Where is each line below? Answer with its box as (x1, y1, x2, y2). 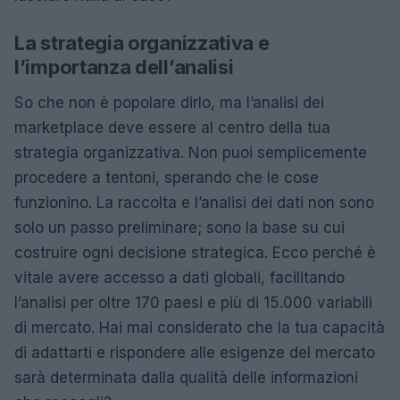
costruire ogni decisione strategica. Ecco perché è (14, 244, 376, 262)
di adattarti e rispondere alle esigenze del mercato (14, 344, 375, 362)
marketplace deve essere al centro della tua (14, 119, 330, 137)
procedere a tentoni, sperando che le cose (14, 169, 319, 187)
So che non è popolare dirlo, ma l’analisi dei (14, 94, 324, 112)
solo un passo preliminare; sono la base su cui (14, 219, 345, 237)
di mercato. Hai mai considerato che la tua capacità (14, 319, 385, 337)
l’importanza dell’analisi (14, 55, 234, 79)
